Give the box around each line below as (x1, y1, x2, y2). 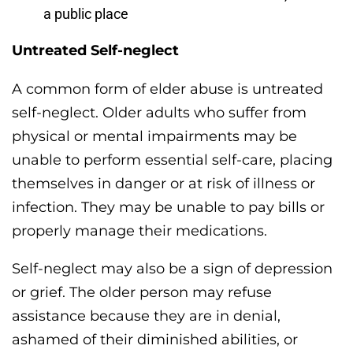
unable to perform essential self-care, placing (12, 151, 333, 169)
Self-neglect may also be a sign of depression (12, 260, 333, 278)
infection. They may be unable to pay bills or (12, 199, 325, 217)
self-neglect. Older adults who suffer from (12, 104, 307, 122)
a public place (43, 6, 128, 23)
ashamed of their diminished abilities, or (12, 331, 298, 349)
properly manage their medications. (12, 222, 267, 240)
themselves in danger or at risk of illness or (12, 175, 315, 193)
